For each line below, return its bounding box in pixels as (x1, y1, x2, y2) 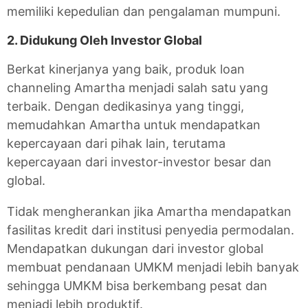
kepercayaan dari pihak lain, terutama (7, 136, 225, 151)
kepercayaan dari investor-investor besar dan (7, 155, 272, 169)
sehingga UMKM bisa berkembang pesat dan (7, 278, 267, 293)
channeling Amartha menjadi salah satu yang (7, 80, 268, 95)
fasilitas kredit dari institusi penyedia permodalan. (7, 223, 294, 237)
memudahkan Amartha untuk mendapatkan (7, 118, 261, 132)
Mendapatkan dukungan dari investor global (7, 241, 263, 256)
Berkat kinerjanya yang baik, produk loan (7, 62, 245, 76)
